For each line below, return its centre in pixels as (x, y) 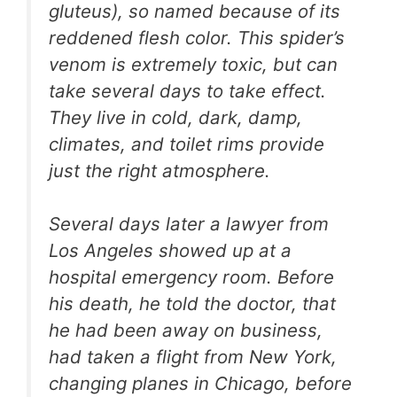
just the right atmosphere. (160, 170)
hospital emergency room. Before (191, 277)
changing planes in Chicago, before (200, 384)
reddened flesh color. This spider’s (197, 37)
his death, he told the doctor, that (192, 304)
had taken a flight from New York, (193, 357)
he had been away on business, (186, 331)
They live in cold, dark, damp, (175, 117)
